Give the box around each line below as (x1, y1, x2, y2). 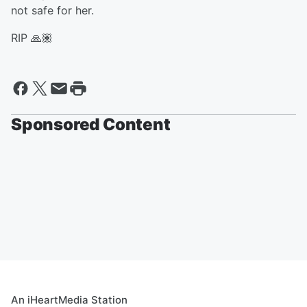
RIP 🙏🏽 (11, 31, 53, 45)
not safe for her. (11, 3, 94, 17)
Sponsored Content (11, 114, 171, 134)
